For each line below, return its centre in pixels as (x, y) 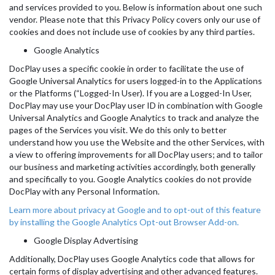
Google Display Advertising (86, 240)
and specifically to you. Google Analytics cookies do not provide (130, 179)
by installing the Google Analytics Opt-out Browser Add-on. (124, 222)
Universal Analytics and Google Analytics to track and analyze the (134, 118)
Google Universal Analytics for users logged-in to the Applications (136, 81)
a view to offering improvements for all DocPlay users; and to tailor (136, 154)
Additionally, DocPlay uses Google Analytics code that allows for (132, 259)
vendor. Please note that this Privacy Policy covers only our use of (135, 19)
